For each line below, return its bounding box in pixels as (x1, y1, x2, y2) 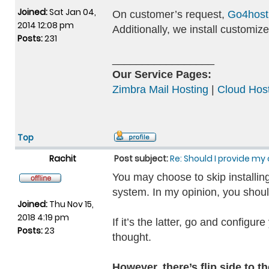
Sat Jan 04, (47, 6, 96, 18)
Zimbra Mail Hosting (112, 83, 208, 95)
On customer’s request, (112, 8, 228, 20)
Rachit (49, 153, 76, 165)
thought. (112, 231, 151, 243)
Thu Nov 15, (47, 198, 94, 210)
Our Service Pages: (112, 68, 211, 80)
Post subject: (114, 153, 168, 165)
